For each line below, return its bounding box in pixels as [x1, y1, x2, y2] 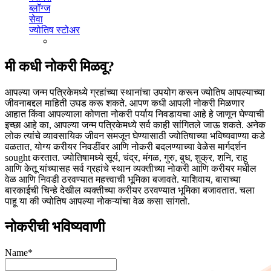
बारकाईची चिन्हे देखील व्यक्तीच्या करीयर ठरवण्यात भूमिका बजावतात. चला [5, 184, 255, 195]
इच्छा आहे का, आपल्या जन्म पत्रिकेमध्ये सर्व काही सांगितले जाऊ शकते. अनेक [5, 119, 266, 130]
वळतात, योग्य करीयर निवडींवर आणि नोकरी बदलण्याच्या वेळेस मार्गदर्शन [5, 141, 246, 152]
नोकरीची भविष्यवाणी [5, 218, 105, 235]
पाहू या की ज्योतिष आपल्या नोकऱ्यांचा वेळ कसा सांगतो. [5, 195, 190, 206]
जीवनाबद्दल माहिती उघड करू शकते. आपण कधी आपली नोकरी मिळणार [5, 97, 244, 108]
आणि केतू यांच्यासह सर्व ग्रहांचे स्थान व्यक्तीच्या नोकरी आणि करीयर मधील [5, 163, 256, 174]
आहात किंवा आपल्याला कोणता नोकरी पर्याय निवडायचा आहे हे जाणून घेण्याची [5, 108, 264, 119]
